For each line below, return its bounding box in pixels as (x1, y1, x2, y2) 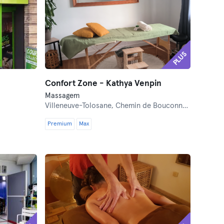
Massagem (45, 92, 80, 99)
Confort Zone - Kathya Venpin (45, 79, 162, 88)
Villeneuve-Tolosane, (45, 102, 116, 109)
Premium (47, 121, 72, 127)
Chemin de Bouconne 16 (115, 102, 183, 109)
